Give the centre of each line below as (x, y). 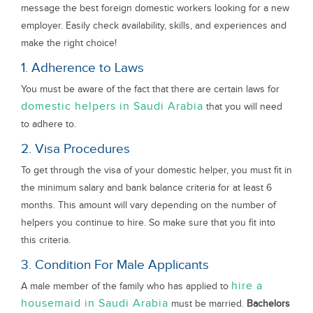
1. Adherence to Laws (82, 68)
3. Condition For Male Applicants (115, 265)
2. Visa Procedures (75, 149)
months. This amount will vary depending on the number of (148, 205)
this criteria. (46, 240)
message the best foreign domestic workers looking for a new (155, 8)
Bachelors (268, 304)
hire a (247, 286)
